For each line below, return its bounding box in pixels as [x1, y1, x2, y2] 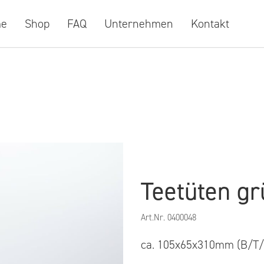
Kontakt [190, 16, 229, 31]
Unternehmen [104, 16, 173, 31]
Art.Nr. [141, 212, 167, 224]
